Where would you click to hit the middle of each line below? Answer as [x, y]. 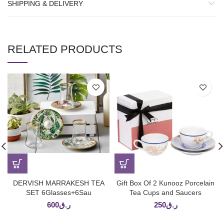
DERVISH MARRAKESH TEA [58, 183]
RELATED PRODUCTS [65, 49]
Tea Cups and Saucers [165, 193]
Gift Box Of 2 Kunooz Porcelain [165, 183]
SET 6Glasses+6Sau [58, 193]
